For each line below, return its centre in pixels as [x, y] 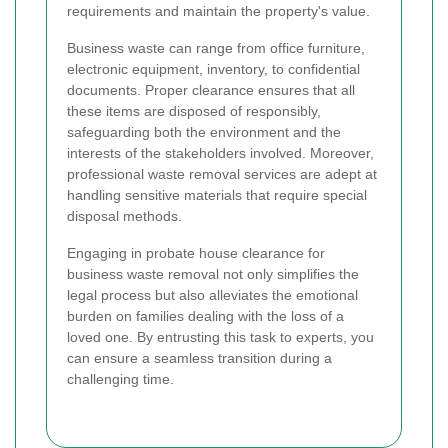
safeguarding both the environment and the [204, 132]
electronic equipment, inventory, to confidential [213, 69]
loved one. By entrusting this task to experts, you [220, 337]
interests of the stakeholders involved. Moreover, [220, 153]
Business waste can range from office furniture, [216, 48]
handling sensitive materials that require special [217, 195]
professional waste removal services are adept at [222, 174]
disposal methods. [124, 216]
